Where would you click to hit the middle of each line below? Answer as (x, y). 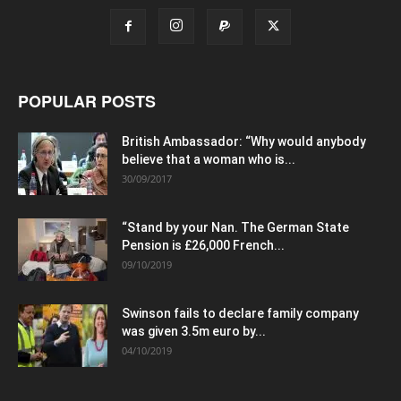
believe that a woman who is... (209, 160)
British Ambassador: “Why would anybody (244, 142)
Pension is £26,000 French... (203, 246)
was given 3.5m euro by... (194, 332)
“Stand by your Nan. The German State (235, 228)
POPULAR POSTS (87, 102)
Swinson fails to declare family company (240, 314)
